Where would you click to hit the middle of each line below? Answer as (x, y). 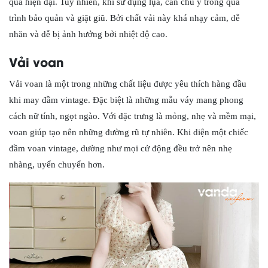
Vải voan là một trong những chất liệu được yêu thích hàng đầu (128, 84)
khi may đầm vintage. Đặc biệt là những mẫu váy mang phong (126, 100)
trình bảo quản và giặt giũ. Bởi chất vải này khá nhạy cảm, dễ (124, 18)
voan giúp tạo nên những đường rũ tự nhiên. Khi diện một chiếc (129, 133)
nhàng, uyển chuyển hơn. (57, 165)
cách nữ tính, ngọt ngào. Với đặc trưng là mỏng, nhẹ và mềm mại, (133, 116)
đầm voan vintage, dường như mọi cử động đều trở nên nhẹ (121, 149)
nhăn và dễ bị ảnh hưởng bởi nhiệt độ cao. (88, 34)
